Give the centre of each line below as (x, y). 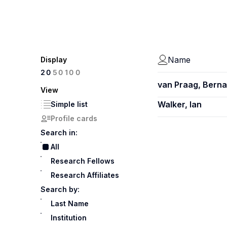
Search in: (59, 133)
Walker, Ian (180, 104)
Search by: (60, 189)
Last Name (70, 203)
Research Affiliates (85, 175)
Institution (69, 218)
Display (54, 60)
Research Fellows (83, 161)
